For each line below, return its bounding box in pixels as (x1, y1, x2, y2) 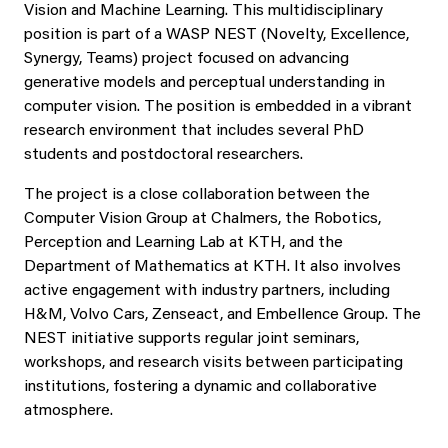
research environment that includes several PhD (24, 123, 364, 139)
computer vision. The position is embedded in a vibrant (24, 99, 412, 115)
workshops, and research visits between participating (24, 355, 403, 371)
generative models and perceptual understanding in (24, 75, 385, 91)
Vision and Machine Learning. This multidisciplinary (24, 3, 383, 19)
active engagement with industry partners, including (24, 283, 390, 299)
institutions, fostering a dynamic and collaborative (24, 379, 377, 395)
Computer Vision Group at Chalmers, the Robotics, (24, 211, 381, 227)
